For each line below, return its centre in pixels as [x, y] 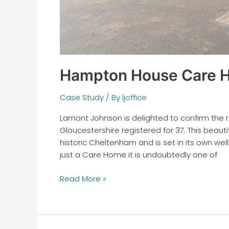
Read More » [83, 178]
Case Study [82, 98]
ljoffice [134, 98]
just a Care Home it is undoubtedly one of [139, 155]
